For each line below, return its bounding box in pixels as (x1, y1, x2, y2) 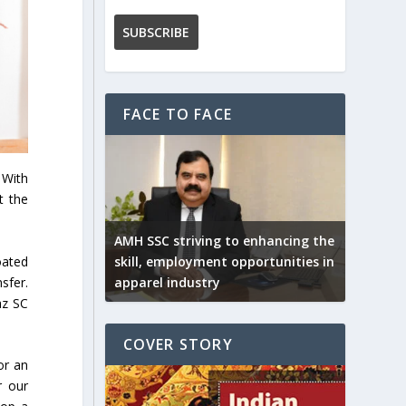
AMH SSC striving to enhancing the (113, 232, 334, 250)
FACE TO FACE (122, 103, 232, 124)
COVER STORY (122, 334, 233, 355)
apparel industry (113, 274, 220, 292)
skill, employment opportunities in (113, 253, 334, 271)
